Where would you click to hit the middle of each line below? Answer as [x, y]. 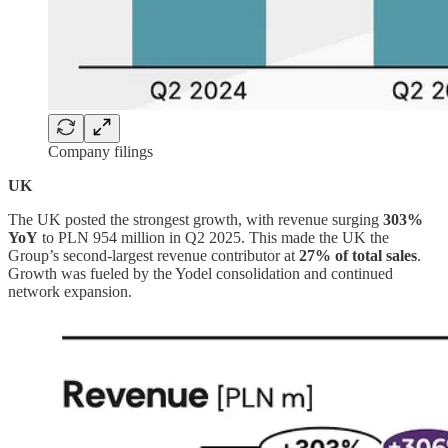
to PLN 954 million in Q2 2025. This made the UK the [213, 238]
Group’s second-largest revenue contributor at [153, 256]
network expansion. [70, 292]
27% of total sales [358, 256]
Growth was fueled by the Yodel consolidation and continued [200, 274]
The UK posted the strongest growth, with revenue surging [195, 220]
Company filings [100, 152]
